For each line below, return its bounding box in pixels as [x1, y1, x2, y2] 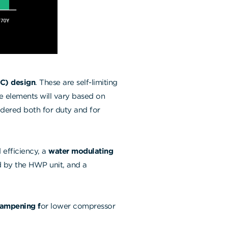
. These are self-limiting [35, 77, 118, 87]
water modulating [48, 146, 113, 156]
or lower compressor [40, 201, 115, 211]
